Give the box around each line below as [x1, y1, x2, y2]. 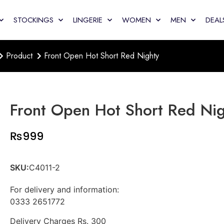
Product [6, 50, 33, 62]
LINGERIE [73, 14, 103, 25]
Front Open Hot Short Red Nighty [43, 50, 159, 62]
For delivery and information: [10, 184, 119, 195]
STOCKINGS [13, 14, 54, 25]
